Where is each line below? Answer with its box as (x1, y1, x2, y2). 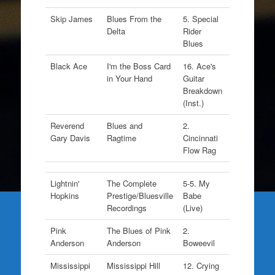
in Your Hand (106, 72, 155, 84)
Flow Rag (182, 144, 219, 156)
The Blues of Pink (106, 225, 171, 236)
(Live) (182, 202, 205, 214)
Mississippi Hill (106, 260, 160, 271)
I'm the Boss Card (106, 60, 171, 72)
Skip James (50, 13, 95, 25)
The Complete (106, 177, 157, 189)
